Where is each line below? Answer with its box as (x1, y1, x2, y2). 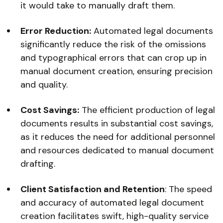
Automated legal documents (91, 25, 214, 37)
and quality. (20, 79, 68, 91)
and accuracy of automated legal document (20, 197, 205, 209)
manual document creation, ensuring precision (20, 65, 213, 77)
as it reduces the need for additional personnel (20, 131, 216, 143)
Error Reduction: (20, 25, 92, 37)
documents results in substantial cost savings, (20, 117, 214, 129)
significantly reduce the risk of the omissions (20, 38, 207, 50)
